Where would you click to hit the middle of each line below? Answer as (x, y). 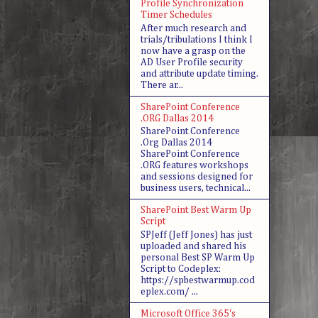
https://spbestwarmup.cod (198, 281)
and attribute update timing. (199, 73)
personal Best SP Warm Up (198, 258)
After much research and (193, 28)
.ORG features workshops (194, 166)
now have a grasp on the (193, 51)
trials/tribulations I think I (197, 39)
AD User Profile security (192, 62)
